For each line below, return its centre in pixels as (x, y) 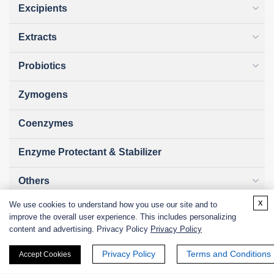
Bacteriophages (55, 267)
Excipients (43, 9)
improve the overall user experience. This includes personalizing (123, 217)
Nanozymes (46, 210)
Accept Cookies (45, 254)
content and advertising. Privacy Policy (80, 229)
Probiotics (42, 66)
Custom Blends (54, 239)
